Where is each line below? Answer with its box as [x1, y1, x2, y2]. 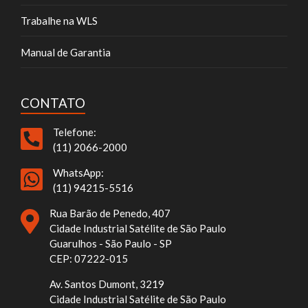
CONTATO [21, 95, 85, 111]
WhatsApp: [52, 166, 104, 179]
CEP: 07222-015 [49, 252, 128, 265]
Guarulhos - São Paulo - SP [49, 237, 172, 250]
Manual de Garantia [21, 45, 111, 58]
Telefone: [52, 126, 96, 139]
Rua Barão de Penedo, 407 [49, 207, 170, 220]
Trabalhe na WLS [21, 14, 98, 27]
